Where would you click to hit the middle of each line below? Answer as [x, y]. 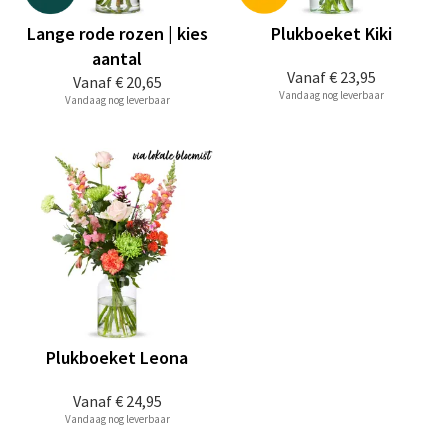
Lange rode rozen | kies [117, 33]
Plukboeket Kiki [331, 33]
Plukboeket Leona [117, 357]
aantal [117, 58]
